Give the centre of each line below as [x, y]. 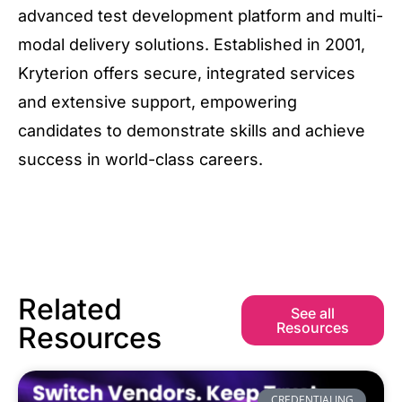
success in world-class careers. [140, 160]
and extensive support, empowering [157, 102]
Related [70, 309]
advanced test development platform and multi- [201, 16]
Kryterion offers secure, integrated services [187, 74]
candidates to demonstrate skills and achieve [192, 131]
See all [313, 313]
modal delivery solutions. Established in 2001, [192, 45]
